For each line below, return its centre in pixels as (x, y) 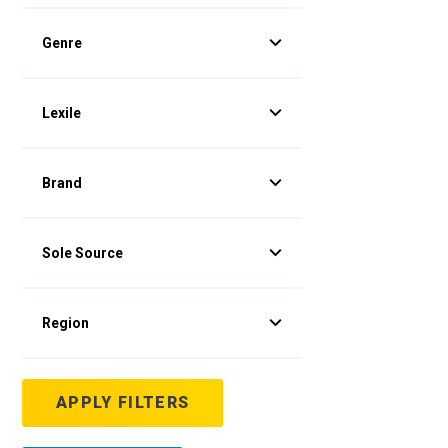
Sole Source (82, 253)
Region (65, 323)
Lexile (61, 113)
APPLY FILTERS (123, 402)
